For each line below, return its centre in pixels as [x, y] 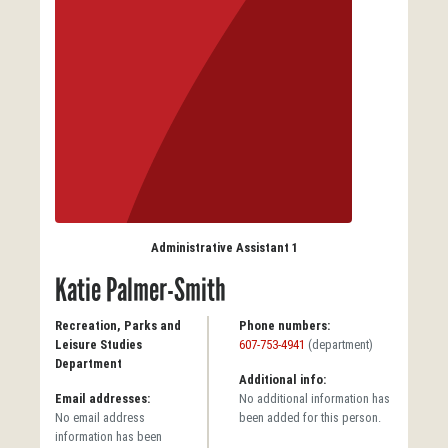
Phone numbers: [284, 325]
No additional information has [314, 398]
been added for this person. [310, 417]
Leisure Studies [98, 344]
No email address [100, 417]
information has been [108, 436]
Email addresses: [102, 398]
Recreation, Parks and [118, 325]
